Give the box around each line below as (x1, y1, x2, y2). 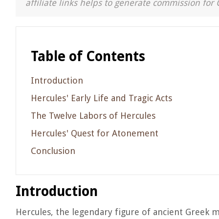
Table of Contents (31, 48, 145, 65)
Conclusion (31, 146, 75, 156)
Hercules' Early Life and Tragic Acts (31, 93, 172, 103)
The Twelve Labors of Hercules (31, 110, 155, 121)
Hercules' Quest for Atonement (31, 128, 158, 138)
